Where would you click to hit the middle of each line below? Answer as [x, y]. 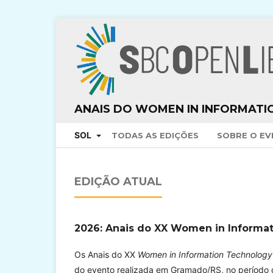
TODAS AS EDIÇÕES [155, 135]
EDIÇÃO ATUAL [118, 181]
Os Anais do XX [106, 254]
